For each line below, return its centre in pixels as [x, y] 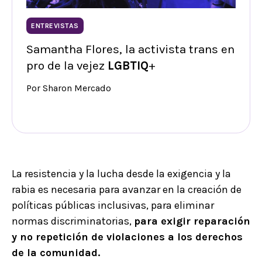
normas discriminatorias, [73, 221]
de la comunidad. [57, 253]
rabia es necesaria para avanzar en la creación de [127, 190]
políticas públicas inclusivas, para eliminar [113, 206]
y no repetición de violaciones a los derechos [127, 237]
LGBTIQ [128, 66]
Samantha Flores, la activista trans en [130, 49]
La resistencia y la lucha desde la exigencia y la [121, 174]
